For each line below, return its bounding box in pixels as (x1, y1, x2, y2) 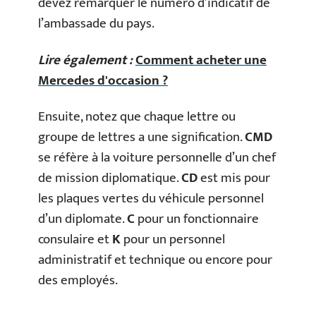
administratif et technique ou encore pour (38, 249, 272, 271)
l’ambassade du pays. (38, 13, 154, 35)
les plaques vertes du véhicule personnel (38, 188, 264, 209)
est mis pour (197, 167, 270, 189)
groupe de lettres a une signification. (38, 126, 245, 148)
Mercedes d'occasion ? (38, 69, 168, 92)
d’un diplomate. (38, 208, 127, 230)
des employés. (38, 269, 118, 291)
